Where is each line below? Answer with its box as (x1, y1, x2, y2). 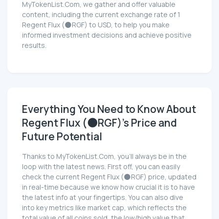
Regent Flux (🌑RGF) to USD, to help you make (22, 20, 170, 29)
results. (22, 40, 46, 50)
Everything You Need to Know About (22, 102, 196, 116)
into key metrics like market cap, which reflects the (22, 202, 187, 212)
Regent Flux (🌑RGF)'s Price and (22, 115, 177, 130)
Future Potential (22, 129, 102, 143)
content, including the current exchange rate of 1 (22, 9, 180, 19)
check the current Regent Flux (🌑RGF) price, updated (22, 172, 197, 181)
